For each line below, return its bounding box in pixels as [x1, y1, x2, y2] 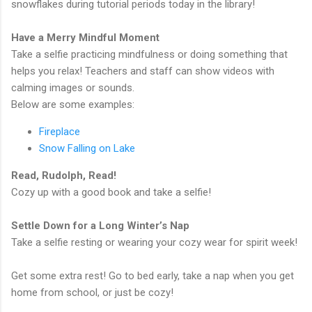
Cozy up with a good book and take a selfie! [11, 186, 214, 198]
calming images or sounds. [11, 81, 137, 94]
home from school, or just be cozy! [11, 286, 176, 299]
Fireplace [39, 125, 83, 138]
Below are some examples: [11, 98, 137, 111]
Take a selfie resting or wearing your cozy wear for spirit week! [11, 236, 300, 249]
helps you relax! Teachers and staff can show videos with [11, 65, 274, 77]
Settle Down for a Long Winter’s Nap [11, 219, 189, 232]
